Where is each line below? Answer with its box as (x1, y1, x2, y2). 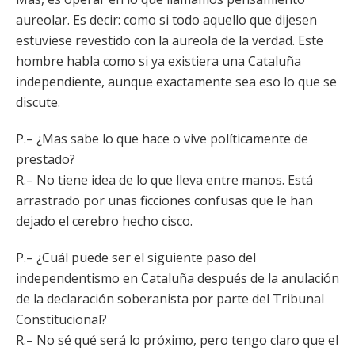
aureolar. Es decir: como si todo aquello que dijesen (16, 11, 317, 29)
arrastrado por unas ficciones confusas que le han (16, 192, 313, 209)
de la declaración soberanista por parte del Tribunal (16, 290, 324, 307)
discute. (16, 94, 60, 111)
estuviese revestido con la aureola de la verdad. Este (16, 32, 323, 49)
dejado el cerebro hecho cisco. (16, 212, 193, 230)
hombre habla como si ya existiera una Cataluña (16, 52, 301, 70)
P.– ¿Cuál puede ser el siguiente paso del (16, 249, 256, 266)
